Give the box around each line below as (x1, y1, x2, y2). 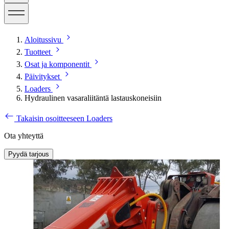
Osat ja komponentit (25, 59, 89, 68)
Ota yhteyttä (4, 131, 43, 140)
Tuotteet (25, 47, 51, 56)
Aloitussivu (25, 35, 61, 44)
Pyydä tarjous (8, 150, 49, 158)
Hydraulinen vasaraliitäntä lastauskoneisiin (25, 93, 162, 102)
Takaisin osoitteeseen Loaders (16, 113, 112, 123)
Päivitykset (25, 72, 60, 81)
